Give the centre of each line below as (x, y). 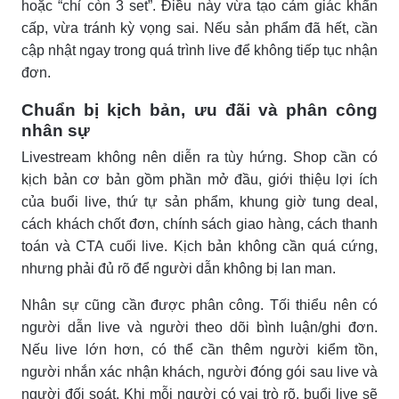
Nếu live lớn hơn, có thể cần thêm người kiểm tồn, (199, 349)
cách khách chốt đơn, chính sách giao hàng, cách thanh (199, 224)
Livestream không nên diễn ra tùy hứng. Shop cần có (199, 157)
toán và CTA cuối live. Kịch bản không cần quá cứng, (199, 246)
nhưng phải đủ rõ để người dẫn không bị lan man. (179, 268)
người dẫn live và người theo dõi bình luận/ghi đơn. (199, 327)
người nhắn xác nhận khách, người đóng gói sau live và (199, 371)
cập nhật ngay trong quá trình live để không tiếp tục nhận (199, 50)
